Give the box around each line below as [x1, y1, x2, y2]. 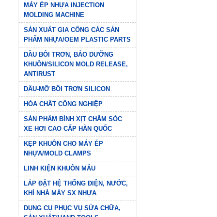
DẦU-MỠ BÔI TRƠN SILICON [24, 85, 110, 93]
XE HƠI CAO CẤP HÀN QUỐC [24, 124, 112, 132]
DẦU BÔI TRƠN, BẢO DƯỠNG [24, 50, 113, 58]
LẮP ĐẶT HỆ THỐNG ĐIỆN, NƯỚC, [24, 179, 128, 187]
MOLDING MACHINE [24, 11, 84, 18]
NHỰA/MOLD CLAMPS [24, 149, 91, 157]
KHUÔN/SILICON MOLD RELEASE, [24, 60, 128, 68]
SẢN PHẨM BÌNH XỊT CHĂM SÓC [24, 115, 122, 123]
